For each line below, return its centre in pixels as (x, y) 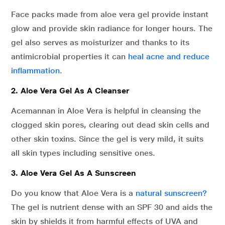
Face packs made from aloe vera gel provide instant (110, 14)
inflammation (35, 71)
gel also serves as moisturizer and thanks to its (100, 42)
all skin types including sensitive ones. (83, 153)
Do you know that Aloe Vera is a (73, 193)
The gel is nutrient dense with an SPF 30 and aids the (112, 207)
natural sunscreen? (171, 193)
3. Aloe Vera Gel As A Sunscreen (74, 173)
